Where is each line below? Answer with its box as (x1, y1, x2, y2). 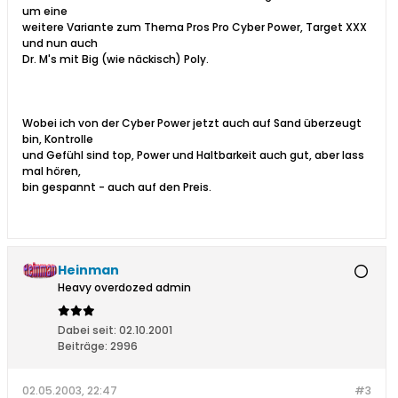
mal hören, (22, 163, 81, 179)
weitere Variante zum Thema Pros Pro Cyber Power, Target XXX (22, 20, 367, 36)
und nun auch (22, 36, 98, 52)
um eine (22, 4, 68, 20)
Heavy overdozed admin (58, 280, 191, 296)
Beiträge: (58, 338, 107, 354)
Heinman (58, 261, 119, 280)
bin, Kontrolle (22, 131, 93, 147)
